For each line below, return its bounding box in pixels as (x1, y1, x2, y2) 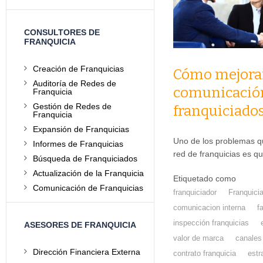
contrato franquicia (173, 249, 236, 258)
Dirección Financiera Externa (33, 247, 140, 257)
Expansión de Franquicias (33, 124, 129, 134)
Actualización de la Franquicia (33, 168, 144, 178)
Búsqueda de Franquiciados (33, 154, 137, 163)
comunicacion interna (173, 203, 245, 213)
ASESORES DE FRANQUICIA (24, 220, 136, 230)
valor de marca (173, 234, 224, 243)
